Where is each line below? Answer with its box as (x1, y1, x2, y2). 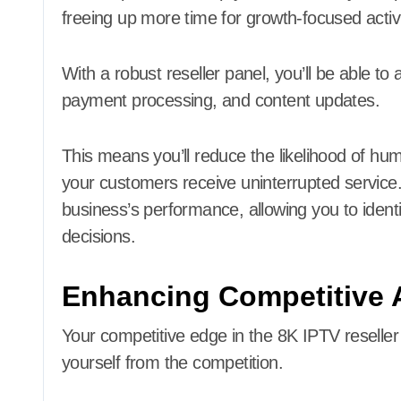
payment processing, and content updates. (62, 90, 380, 110)
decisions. (62, 226, 136, 246)
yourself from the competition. (62, 352, 283, 372)
